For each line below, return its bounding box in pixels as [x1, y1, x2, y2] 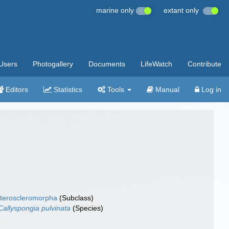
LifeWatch [141, 60, 172, 68]
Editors [4, 85, 28, 94]
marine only [96, 6, 136, 14]
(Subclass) [57, 194, 94, 202]
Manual [153, 85, 179, 94]
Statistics [52, 85, 82, 94]
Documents [88, 60, 125, 68]
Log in [199, 85, 221, 94]
